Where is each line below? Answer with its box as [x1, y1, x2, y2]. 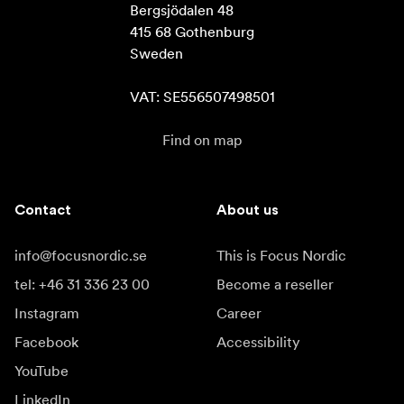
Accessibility [216, 332, 300, 351]
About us [216, 202, 279, 217]
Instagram [14, 303, 79, 322]
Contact [14, 202, 71, 217]
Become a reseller [216, 274, 334, 293]
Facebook [14, 332, 78, 351]
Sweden [129, 43, 183, 62]
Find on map [161, 130, 243, 149]
